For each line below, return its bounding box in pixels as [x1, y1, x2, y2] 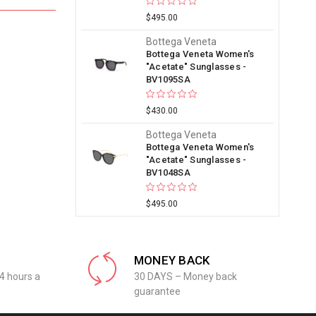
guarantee [133, 286, 181, 297]
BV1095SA [145, 74, 190, 85]
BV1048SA [145, 167, 190, 178]
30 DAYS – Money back [133, 271, 237, 282]
